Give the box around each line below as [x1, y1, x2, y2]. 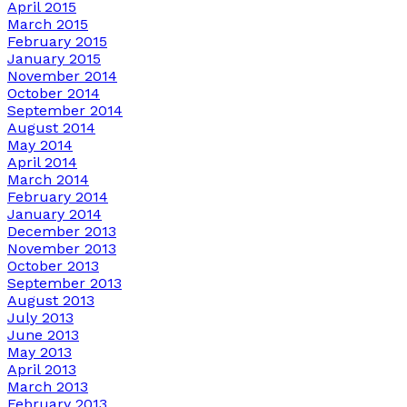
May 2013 [7, 342, 72, 361]
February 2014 [7, 187, 108, 205]
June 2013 [7, 325, 79, 343]
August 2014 [7, 118, 95, 136]
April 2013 [7, 360, 76, 378]
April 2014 [7, 153, 77, 171]
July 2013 [7, 308, 74, 326]
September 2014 [7, 101, 123, 119]
